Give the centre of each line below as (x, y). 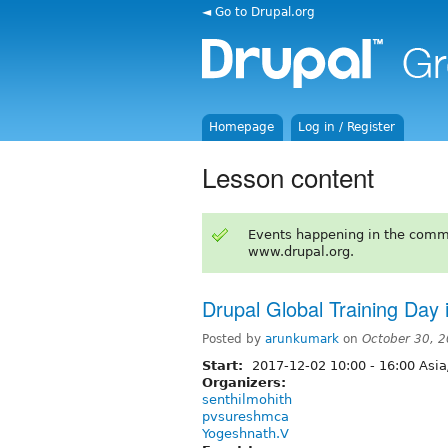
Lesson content (288, 176)
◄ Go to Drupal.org (258, 11)
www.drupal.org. (300, 251)
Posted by (233, 338)
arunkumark (302, 338)
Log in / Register (347, 127)
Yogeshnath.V (245, 433)
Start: (225, 365)
